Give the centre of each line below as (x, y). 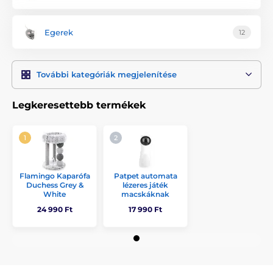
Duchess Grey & (55, 185)
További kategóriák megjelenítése (107, 74)
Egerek (59, 32)
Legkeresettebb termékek (79, 105)
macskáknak (145, 194)
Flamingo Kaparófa (55, 176)
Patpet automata (145, 176)
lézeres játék (145, 185)
